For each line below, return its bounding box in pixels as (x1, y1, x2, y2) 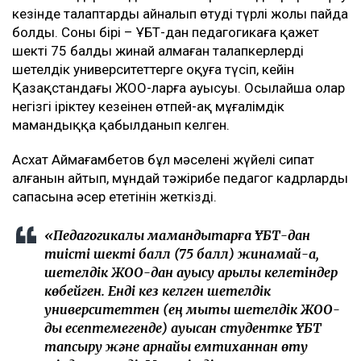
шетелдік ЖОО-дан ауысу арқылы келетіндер (44, 264, 338, 281)
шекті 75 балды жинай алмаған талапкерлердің (12, 43, 304, 60)
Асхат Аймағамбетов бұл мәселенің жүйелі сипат (12, 151, 314, 168)
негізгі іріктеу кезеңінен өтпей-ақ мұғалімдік (12, 98, 284, 115)
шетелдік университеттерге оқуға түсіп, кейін (12, 61, 294, 78)
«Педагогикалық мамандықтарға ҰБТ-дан (44, 227, 310, 244)
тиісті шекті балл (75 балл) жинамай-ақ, (44, 246, 319, 263)
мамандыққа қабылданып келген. (12, 117, 230, 134)
